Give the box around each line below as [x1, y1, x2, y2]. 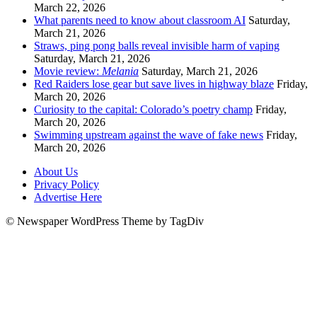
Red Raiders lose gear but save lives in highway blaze [34, 77, 274, 90]
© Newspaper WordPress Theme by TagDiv [6, 214, 204, 227]
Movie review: [34, 64, 102, 77]
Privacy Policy [34, 178, 99, 190]
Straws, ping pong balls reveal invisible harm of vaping [34, 39, 279, 52]
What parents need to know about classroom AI [34, 13, 246, 26]
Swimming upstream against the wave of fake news [34, 128, 263, 141]
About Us [34, 165, 78, 178]
